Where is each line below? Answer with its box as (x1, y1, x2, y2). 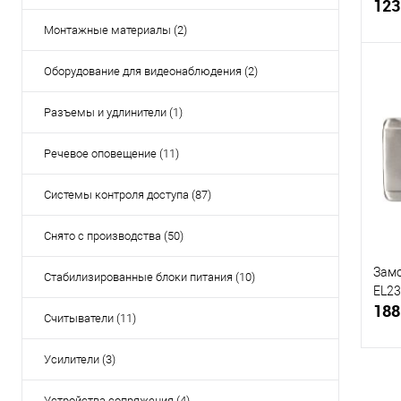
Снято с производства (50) (44, 229, 183, 243)
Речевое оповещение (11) (44, 147, 179, 161)
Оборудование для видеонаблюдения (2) (44, 64, 258, 79)
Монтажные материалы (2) (44, 23, 187, 38)
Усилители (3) (44, 353, 115, 367)
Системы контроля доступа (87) (44, 188, 211, 202)
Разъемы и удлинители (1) (44, 106, 183, 120)
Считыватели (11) (44, 311, 136, 326)
